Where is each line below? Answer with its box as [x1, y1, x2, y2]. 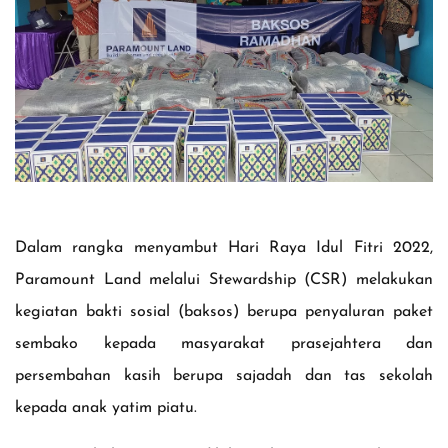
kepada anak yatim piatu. [15, 399, 197, 416]
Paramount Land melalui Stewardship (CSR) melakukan [15, 271, 433, 288]
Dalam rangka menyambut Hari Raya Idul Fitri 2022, [15, 239, 433, 256]
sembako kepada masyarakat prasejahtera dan [15, 335, 433, 352]
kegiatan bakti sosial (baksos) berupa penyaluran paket [15, 303, 433, 320]
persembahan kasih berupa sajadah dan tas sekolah [15, 367, 433, 384]
